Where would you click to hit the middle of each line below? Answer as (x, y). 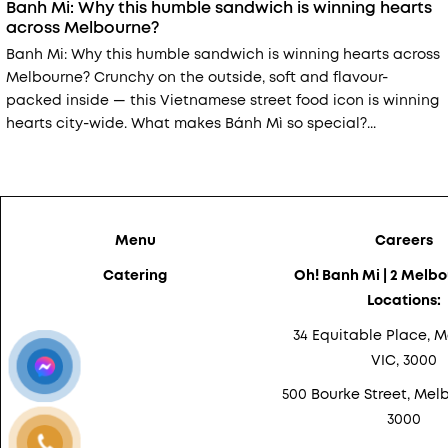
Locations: (403, 300)
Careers (403, 240)
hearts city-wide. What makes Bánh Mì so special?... (191, 122)
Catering (135, 275)
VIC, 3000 (403, 359)
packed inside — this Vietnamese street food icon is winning (222, 99)
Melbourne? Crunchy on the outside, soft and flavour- (197, 76)
